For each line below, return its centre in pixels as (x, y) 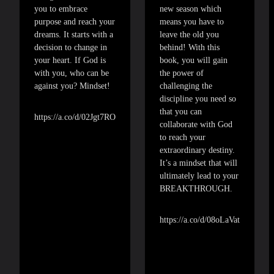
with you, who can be (72, 73)
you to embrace (61, 9)
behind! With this (190, 48)
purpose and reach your (75, 22)
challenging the (186, 86)
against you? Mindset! (72, 86)
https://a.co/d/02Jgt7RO (75, 117)
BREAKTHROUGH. (196, 189)
